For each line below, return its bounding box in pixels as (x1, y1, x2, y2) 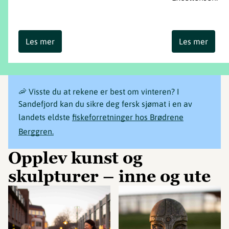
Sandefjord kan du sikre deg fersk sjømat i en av (18, 99, 192, 109)
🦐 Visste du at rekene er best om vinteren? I (18, 87, 179, 97)
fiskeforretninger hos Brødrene (72, 112, 184, 122)
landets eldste (18, 112, 72, 122)
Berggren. (18, 127, 54, 136)
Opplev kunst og (8, 147, 142, 169)
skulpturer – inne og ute (8, 166, 211, 188)
